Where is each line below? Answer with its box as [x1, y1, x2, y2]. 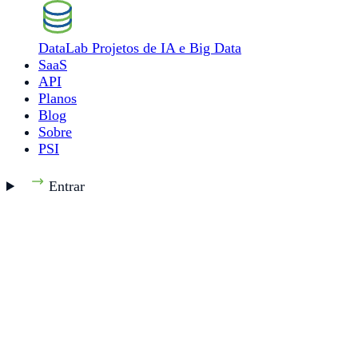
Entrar [45, 178, 86, 194]
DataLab [38, 40, 88, 56]
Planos [38, 90, 77, 106]
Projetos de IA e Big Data [92, 40, 241, 56]
